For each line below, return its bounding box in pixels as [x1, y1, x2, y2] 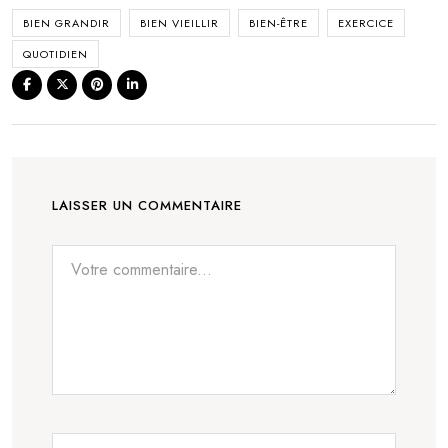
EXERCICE [338, 14, 394, 31]
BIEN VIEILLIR [140, 14, 219, 31]
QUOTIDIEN [23, 45, 88, 62]
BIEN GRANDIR [23, 14, 110, 31]
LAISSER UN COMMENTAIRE [52, 195, 242, 215]
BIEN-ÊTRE [249, 14, 308, 31]
